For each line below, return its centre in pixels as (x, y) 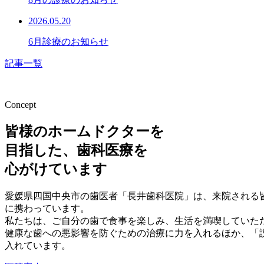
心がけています (56, 169)
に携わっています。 (47, 208)
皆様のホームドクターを (85, 131)
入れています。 (38, 245)
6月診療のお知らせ (68, 41)
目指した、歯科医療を (76, 150)
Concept (20, 104)
